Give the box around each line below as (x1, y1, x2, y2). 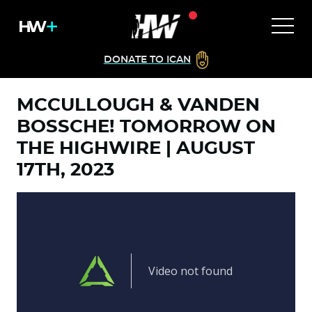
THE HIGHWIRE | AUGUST (17, 139, 255, 157)
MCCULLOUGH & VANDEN (17, 96, 260, 114)
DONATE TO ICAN (103, 55, 191, 65)
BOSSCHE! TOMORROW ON (17, 118, 276, 136)
